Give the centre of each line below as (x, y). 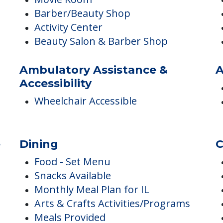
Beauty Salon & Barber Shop (101, 80)
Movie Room (63, 38)
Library (52, 24)
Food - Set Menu (73, 201)
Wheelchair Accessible (86, 140)
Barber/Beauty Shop (83, 52)
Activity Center (69, 66)
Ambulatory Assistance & (94, 109)
